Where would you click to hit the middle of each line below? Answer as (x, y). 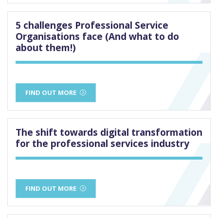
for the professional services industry (102, 144)
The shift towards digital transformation (109, 132)
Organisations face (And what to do (97, 36)
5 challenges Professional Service (92, 25)
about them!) (46, 48)
